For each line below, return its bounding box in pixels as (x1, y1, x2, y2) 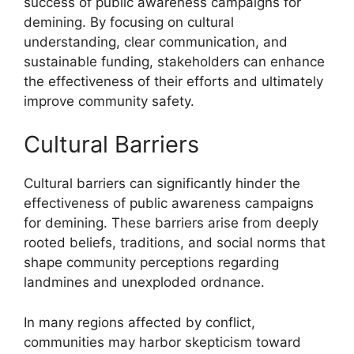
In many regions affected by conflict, (24, 314, 255, 330)
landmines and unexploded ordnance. (24, 274, 265, 290)
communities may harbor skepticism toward (24, 333, 301, 350)
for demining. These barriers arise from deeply (24, 215, 318, 231)
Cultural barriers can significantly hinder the (24, 175, 300, 191)
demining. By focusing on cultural (24, 13, 234, 30)
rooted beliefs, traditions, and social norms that (24, 235, 326, 250)
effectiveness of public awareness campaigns (24, 195, 314, 211)
